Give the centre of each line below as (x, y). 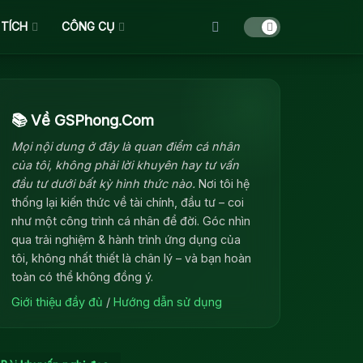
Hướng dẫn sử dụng (168, 302)
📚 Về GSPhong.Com (83, 120)
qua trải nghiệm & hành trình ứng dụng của (126, 240)
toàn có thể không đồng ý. (82, 277)
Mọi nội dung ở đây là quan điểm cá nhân (126, 147)
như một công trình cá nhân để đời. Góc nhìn (131, 221)
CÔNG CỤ (88, 26)
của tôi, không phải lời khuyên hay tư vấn (125, 165)
